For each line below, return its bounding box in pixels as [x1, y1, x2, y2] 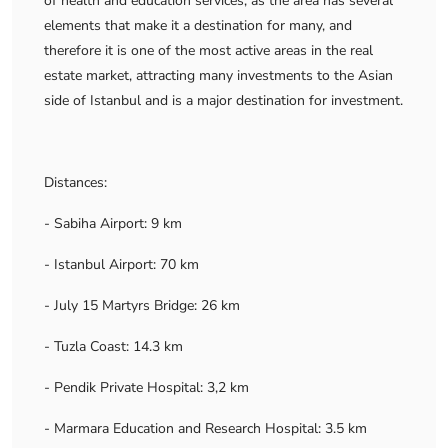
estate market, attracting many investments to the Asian [44, 66, 393, 85]
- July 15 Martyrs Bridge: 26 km [44, 296, 240, 315]
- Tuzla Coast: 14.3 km [44, 337, 183, 356]
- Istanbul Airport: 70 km [44, 255, 199, 274]
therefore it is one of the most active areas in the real [44, 41, 373, 60]
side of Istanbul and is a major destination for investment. [44, 91, 403, 110]
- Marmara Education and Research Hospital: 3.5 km [44, 419, 367, 438]
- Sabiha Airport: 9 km [44, 214, 182, 233]
